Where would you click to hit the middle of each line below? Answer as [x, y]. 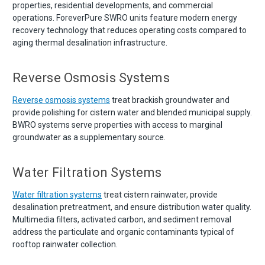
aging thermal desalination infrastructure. [90, 42]
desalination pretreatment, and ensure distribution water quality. [132, 207]
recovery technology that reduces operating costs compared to [130, 30]
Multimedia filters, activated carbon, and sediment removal [122, 219]
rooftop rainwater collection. [65, 244]
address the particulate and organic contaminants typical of [123, 232]
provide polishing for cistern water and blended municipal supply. [132, 112]
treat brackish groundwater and [170, 100]
